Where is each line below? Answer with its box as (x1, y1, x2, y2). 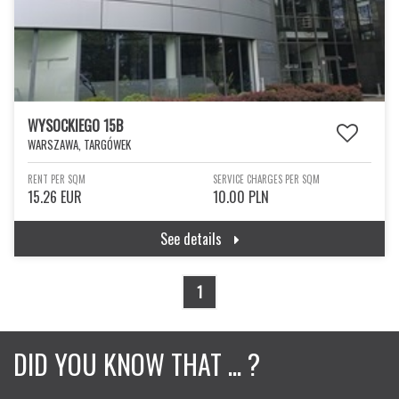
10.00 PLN (213, 186, 269, 208)
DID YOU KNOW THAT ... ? (13, 344, 260, 384)
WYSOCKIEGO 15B (28, 115, 123, 136)
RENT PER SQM (28, 172, 85, 186)
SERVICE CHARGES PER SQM (213, 172, 320, 186)
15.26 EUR (28, 186, 82, 208)
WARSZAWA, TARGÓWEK (28, 135, 131, 153)
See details (159, 228, 225, 249)
